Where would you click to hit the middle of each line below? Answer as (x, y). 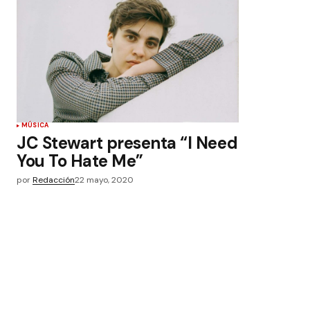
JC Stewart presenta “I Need (127, 143)
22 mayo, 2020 (104, 180)
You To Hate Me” (80, 161)
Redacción (54, 180)
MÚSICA (35, 125)
